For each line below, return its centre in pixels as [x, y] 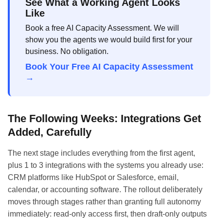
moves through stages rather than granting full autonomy [104, 201]
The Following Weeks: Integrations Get [104, 118]
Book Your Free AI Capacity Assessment [109, 66]
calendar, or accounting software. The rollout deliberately [105, 189]
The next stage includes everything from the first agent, [101, 153]
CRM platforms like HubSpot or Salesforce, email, [93, 177]
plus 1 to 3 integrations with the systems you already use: [106, 165]
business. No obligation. [67, 51]
